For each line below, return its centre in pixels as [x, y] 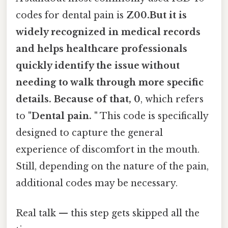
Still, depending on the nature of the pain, [112, 167]
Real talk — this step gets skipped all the [108, 213]
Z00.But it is [156, 16]
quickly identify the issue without [98, 66]
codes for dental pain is [71, 16]
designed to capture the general [89, 133]
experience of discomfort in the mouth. [108, 150]
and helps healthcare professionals [102, 49]
